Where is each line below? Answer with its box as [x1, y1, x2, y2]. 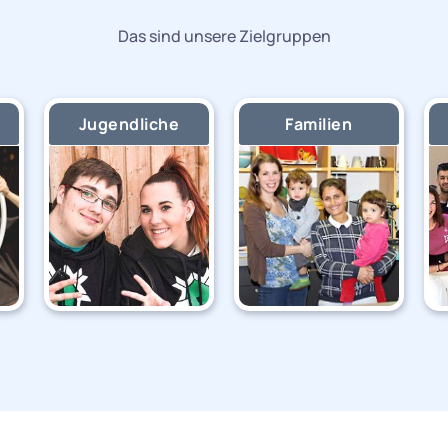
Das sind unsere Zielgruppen [117, 25, 331, 48]
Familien [285, 113, 353, 136]
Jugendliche [78, 113, 180, 136]
